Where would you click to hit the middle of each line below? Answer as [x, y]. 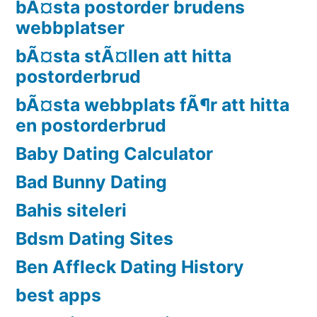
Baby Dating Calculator [114, 153]
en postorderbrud [91, 125]
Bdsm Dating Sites [94, 238]
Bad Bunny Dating [91, 181]
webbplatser [70, 27]
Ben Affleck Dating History [130, 266]
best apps [58, 295]
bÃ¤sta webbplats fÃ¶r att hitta [152, 104]
